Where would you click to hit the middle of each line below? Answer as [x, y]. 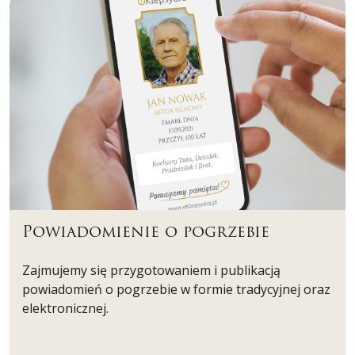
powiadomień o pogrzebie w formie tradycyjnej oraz [176, 289]
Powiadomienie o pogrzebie [146, 231]
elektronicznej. [65, 308]
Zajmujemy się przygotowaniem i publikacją [151, 270]
